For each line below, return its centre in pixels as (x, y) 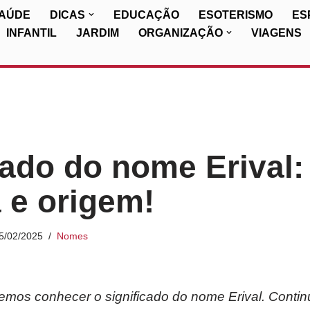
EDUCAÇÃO (146, 15)
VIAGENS (276, 33)
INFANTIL (31, 33)
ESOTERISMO (236, 15)
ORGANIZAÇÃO (181, 33)
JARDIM (98, 33)
